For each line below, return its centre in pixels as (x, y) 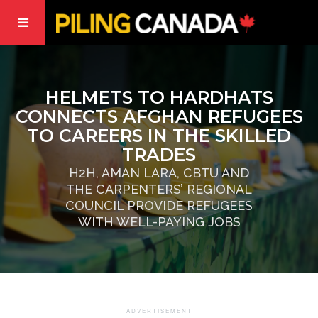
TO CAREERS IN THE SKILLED (159, 136)
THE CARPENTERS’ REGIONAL (159, 189)
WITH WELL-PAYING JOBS (159, 222)
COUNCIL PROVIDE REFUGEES (159, 205)
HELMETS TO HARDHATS (159, 97)
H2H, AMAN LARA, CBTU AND (159, 173)
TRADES (159, 155)
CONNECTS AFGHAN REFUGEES (159, 116)
